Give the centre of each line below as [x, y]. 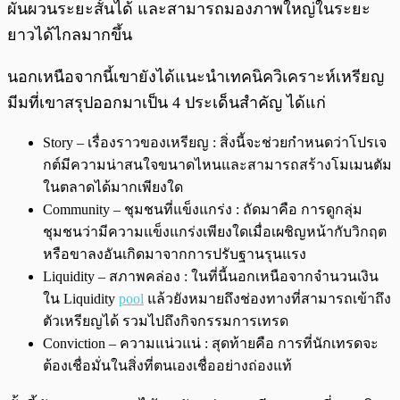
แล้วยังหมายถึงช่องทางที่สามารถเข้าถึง [267, 299]
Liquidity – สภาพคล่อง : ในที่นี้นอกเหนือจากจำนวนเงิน [211, 277]
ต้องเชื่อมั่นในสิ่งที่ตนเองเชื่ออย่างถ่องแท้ [167, 366]
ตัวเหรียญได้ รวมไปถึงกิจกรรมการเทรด [166, 321]
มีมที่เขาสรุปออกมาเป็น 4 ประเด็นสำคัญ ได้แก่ [167, 103]
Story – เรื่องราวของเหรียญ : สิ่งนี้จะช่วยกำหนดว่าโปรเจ [215, 143]
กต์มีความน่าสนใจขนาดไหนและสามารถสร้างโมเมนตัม [217, 165]
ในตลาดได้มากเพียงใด [113, 187]
